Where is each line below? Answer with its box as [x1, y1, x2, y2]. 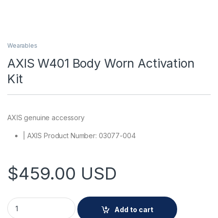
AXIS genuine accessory [7, 113, 85, 122]
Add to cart [114, 205, 154, 214]
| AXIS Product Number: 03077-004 [23, 131, 136, 140]
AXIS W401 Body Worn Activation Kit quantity [7, 197, 162, 206]
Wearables [7, 42, 37, 50]
